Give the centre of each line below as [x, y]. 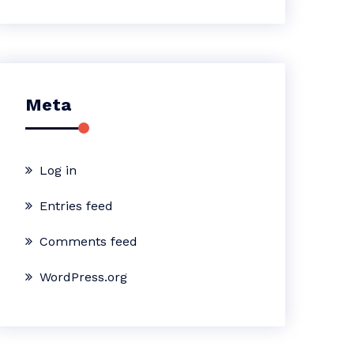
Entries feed [77, 206]
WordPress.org [84, 277]
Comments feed [89, 241]
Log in [58, 170]
